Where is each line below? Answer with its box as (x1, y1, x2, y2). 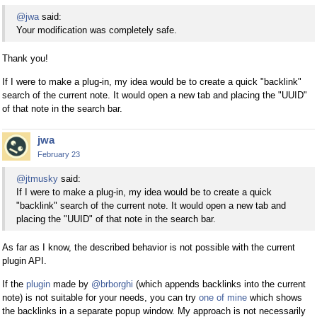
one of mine (199, 292, 247, 303)
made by (50, 278, 91, 289)
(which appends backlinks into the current (133, 278, 306, 289)
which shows (247, 292, 302, 303)
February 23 (38, 149, 80, 158)
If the (2, 278, 26, 289)
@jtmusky (16, 173, 58, 185)
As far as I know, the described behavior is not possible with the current (2, 241, 295, 253)
